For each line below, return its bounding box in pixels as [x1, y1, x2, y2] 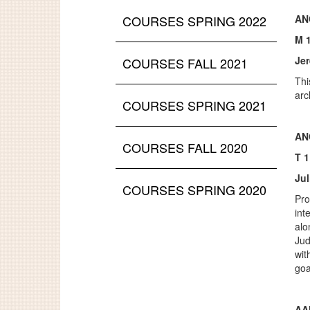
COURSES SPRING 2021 [122, 96, 266, 114]
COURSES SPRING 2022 [122, 12, 266, 30]
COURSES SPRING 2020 [122, 181, 266, 199]
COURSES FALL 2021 [122, 54, 248, 72]
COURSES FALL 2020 [122, 138, 248, 156]
